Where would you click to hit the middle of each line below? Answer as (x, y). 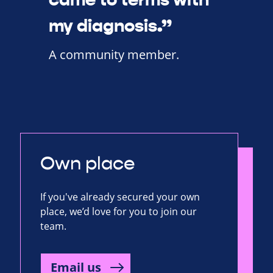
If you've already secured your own (120, 197)
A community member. (114, 55)
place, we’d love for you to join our (119, 212)
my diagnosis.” (110, 26)
